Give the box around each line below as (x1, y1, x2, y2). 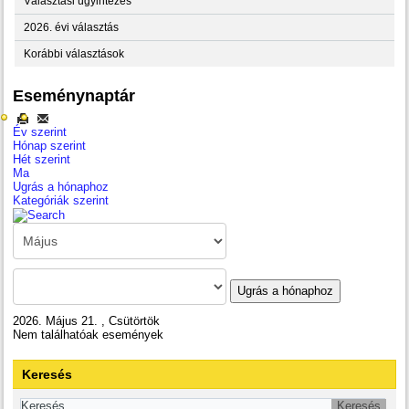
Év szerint (13, 124, 68, 139)
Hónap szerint (13, 138, 87, 152)
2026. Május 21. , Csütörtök (13, 313, 161, 328)
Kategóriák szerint (13, 193, 110, 207)
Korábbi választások (24, 47, 125, 60)
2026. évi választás (24, 20, 120, 34)
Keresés (22, 366, 73, 382)
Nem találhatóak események (13, 327, 164, 341)
